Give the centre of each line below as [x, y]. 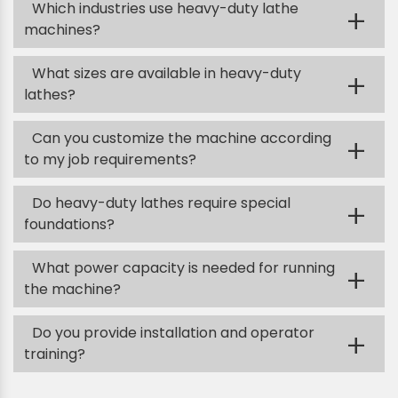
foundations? [69, 224]
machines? [62, 30]
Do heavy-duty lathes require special [161, 203]
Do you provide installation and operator [173, 333]
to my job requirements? [110, 159]
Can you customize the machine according [182, 138]
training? [55, 354]
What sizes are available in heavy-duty [167, 73]
